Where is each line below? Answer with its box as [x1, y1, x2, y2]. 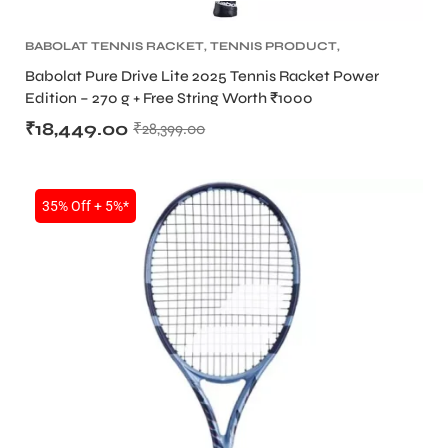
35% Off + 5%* [42, 198, 129, 215]
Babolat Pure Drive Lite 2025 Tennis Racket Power [25, 67, 379, 86]
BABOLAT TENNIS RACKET [25, 39, 204, 54]
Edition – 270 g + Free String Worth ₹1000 [25, 89, 313, 108]
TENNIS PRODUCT [210, 39, 337, 54]
